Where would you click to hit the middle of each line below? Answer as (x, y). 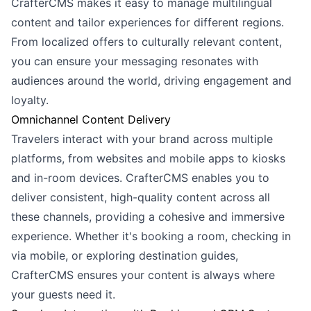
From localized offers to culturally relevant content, (146, 42)
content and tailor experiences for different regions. (148, 22)
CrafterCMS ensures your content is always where (143, 275)
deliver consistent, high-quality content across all (141, 197)
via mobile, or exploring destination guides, (125, 255)
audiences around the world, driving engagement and (151, 81)
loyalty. (30, 100)
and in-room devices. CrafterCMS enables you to (140, 178)
